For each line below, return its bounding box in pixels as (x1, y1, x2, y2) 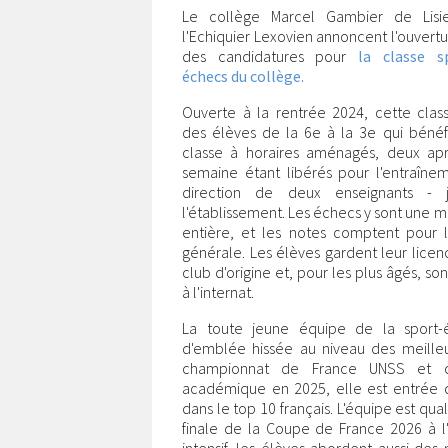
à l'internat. (182, 282, 254, 302)
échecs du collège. (182, 66, 304, 86)
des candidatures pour (182, 46, 359, 66)
